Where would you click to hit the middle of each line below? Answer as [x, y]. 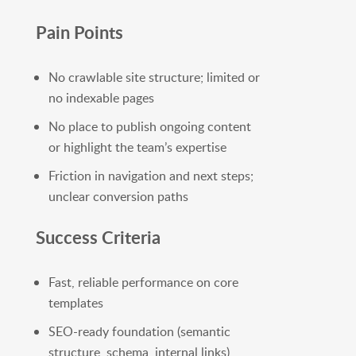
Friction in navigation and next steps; [151, 176]
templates [75, 303]
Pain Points [79, 33]
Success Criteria [98, 238]
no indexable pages [101, 98]
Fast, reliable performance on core [143, 282]
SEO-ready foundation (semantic [139, 332]
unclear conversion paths [118, 197]
